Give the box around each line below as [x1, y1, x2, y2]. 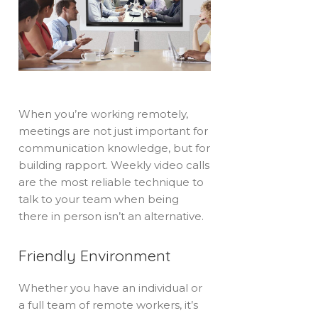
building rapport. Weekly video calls [18, 158, 210, 172]
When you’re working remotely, [18, 107, 189, 121]
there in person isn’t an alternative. [18, 209, 204, 224]
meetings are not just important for [18, 124, 209, 138]
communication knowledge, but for [18, 141, 211, 155]
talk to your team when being [18, 192, 180, 207]
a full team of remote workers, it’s [18, 298, 199, 312]
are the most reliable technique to [18, 175, 204, 190]
